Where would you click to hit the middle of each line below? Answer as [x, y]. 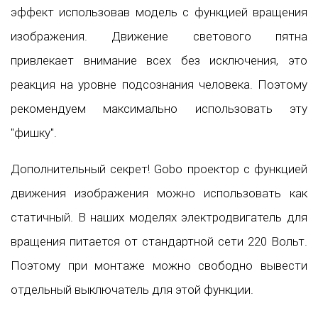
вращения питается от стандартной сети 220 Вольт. [159, 241]
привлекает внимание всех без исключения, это [159, 60]
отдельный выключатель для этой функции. [132, 289]
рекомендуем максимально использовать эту [159, 108]
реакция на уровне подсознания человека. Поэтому [159, 84]
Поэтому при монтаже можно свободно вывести [159, 265]
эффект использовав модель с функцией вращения [159, 12]
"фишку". [34, 132]
